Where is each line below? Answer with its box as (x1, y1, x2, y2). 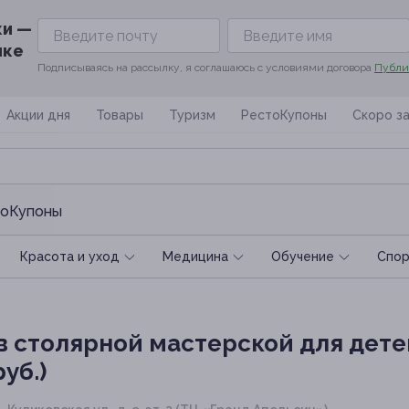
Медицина (163, 249, 228, 264)
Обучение (271, 249, 334, 264)
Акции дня (6, 108, 70, 122)
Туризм (169, 108, 215, 122)
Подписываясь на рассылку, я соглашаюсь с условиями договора (37, 61, 374, 74)
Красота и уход (20, 249, 120, 264)
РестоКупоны (241, 108, 327, 122)
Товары (96, 108, 143, 122)
